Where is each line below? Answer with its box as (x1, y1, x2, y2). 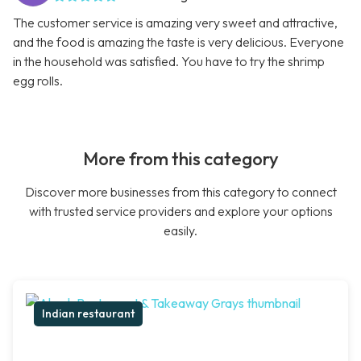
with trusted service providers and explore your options (28, 203, 333, 220)
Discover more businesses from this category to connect (24, 184, 337, 201)
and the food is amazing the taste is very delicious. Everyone (13, 34, 344, 51)
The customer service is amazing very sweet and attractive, (13, 15, 338, 31)
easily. (164, 222, 197, 239)
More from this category (82, 147, 279, 171)
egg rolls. (13, 73, 63, 89)
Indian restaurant (42, 306, 135, 322)
